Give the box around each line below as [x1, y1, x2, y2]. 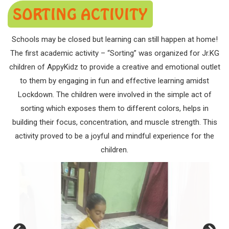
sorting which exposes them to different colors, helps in [20, 104, 209, 113]
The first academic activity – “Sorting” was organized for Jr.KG [10, 49, 219, 58]
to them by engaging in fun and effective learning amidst [20, 76, 209, 85]
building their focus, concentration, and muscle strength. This [12, 118, 217, 127]
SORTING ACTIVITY [13, 5, 148, 24]
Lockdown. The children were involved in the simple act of [17, 90, 212, 99]
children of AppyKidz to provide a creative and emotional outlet [9, 62, 220, 72]
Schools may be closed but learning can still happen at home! [11, 35, 218, 44]
